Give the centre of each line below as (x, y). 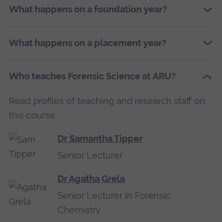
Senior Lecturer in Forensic (114, 196)
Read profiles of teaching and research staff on (107, 101)
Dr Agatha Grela (91, 179)
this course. (32, 115)
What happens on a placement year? (87, 43)
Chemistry (79, 210)
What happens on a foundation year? (88, 9)
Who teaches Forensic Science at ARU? (92, 76)
